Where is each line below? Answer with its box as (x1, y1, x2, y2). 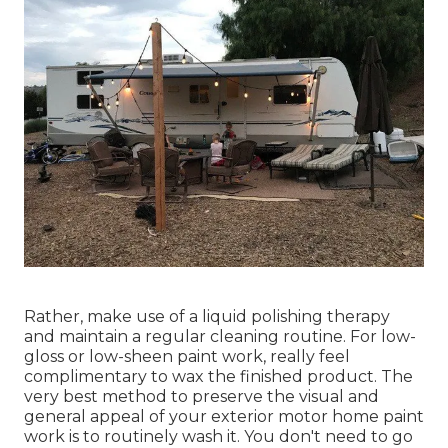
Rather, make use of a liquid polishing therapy (24, 307, 390, 327)
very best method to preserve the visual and (24, 387, 379, 407)
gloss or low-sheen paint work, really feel (24, 347, 350, 367)
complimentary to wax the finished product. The (24, 367, 413, 387)
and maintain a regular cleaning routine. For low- (24, 327, 416, 347)
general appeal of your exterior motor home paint (24, 407, 424, 427)
